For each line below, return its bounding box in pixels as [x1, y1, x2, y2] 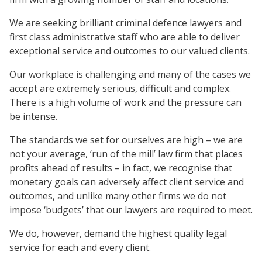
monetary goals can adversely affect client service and [9, 175, 244, 188]
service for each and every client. [9, 241, 151, 254]
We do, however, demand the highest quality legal [9, 227, 227, 240]
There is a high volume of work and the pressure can [9, 96, 242, 109]
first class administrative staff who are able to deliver [9, 30, 240, 43]
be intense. [9, 110, 57, 123]
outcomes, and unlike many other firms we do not [9, 189, 226, 202]
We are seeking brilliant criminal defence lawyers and [9, 16, 242, 29]
